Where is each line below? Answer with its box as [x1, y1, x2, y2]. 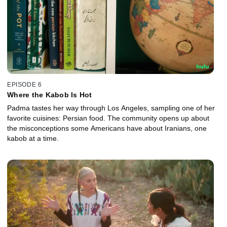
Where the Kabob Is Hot [7, 91, 92, 99]
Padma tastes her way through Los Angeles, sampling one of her [7, 104, 215, 112]
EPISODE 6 [7, 81, 42, 89]
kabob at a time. [7, 134, 59, 143]
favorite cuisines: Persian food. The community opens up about [7, 114, 209, 123]
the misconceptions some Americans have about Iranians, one [7, 124, 207, 133]
